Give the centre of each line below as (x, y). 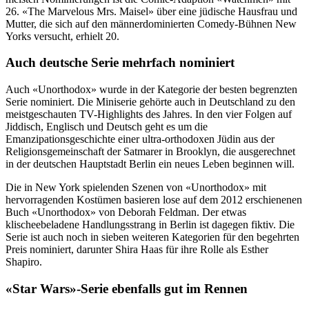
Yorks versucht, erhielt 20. (62, 36)
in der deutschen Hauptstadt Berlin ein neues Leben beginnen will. (150, 164)
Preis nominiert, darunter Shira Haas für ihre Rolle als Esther (137, 250)
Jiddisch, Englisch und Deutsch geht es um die (107, 127)
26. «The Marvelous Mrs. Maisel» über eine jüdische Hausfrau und (151, 11)
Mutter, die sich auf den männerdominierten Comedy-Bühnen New (151, 23)
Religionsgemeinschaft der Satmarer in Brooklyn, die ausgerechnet (150, 152)
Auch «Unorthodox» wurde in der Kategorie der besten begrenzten (151, 90)
